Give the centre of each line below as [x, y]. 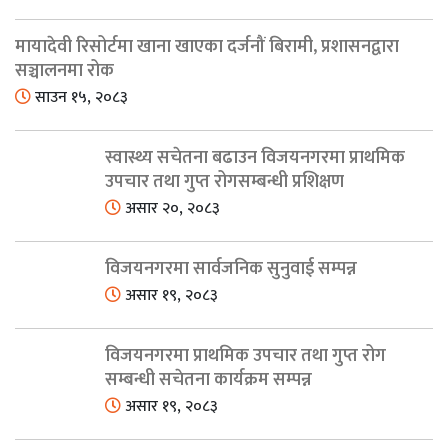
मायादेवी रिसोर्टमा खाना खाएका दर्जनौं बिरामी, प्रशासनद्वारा [207, 47]
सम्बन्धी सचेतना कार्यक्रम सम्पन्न [208, 380]
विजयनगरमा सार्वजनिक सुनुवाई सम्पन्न [231, 269]
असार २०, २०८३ [170, 209]
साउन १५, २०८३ [79, 98]
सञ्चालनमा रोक [64, 71]
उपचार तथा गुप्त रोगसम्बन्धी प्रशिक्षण [224, 182]
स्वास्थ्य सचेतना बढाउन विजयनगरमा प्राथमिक [255, 158]
